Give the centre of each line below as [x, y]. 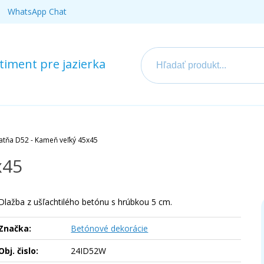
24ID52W [89, 251]
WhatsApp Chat [37, 11]
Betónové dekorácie [110, 228]
